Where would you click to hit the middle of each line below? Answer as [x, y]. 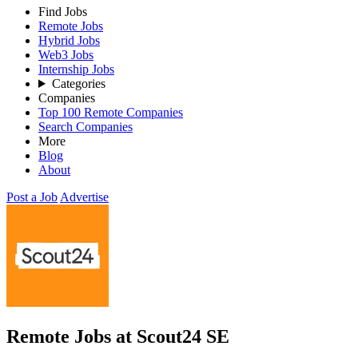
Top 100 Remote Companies [111, 112]
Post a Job [32, 197]
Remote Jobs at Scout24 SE [118, 336]
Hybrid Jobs [69, 40]
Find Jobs [63, 12]
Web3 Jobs [66, 55]
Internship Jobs [76, 69]
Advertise [84, 197]
